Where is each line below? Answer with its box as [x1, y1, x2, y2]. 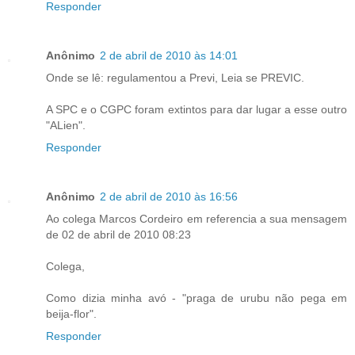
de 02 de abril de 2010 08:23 [46, 227, 191, 241]
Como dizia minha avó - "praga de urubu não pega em [46, 291, 347, 304]
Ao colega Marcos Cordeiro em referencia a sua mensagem [46, 212, 347, 225]
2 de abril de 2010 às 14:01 [100, 48, 238, 62]
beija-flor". [46, 307, 97, 320]
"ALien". [46, 118, 86, 132]
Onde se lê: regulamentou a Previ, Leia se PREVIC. [46, 71, 304, 84]
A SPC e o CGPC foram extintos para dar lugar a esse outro [46, 102, 347, 116]
